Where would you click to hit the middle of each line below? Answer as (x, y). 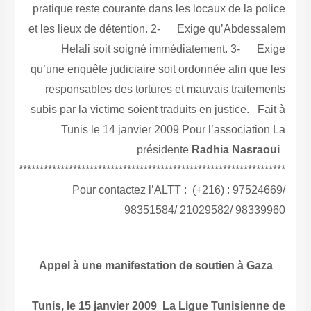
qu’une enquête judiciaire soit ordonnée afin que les (158, 69)
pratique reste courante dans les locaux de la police (159, 9)
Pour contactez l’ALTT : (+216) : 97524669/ (179, 190)
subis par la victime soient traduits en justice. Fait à (158, 110)
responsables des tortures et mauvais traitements (166, 90)
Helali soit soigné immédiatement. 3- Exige (174, 49)
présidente (165, 150)
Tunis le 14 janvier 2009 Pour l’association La (174, 130)
